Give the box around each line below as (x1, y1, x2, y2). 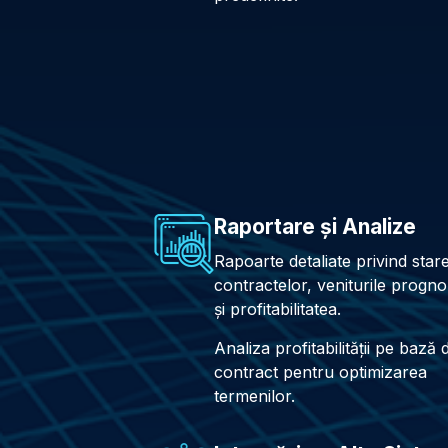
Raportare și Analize (214, 214, 416, 240)
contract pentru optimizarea (214, 361, 427, 382)
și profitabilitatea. (214, 299, 341, 320)
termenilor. (214, 385, 295, 406)
